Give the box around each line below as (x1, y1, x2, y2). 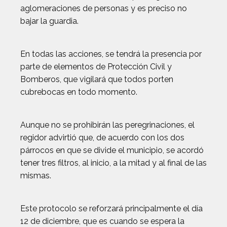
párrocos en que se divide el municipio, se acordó (20, 145, 204, 155)
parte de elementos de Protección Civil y (20, 62, 172, 71)
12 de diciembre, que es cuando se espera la (20, 216, 184, 226)
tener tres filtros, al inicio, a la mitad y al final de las (20, 158, 207, 168)
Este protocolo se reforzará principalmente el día (20, 204, 203, 213)
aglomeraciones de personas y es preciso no (20, 4, 187, 13)
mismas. (20, 171, 51, 180)
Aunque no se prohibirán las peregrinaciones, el (20, 120, 195, 130)
